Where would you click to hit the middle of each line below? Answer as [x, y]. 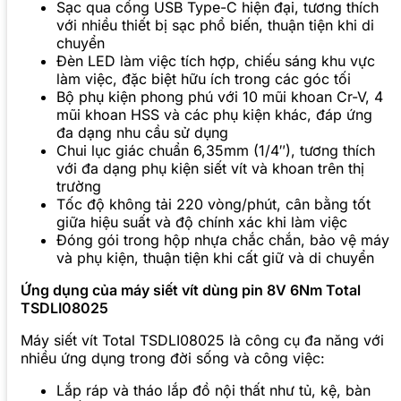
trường [79, 187]
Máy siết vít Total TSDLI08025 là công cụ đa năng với [202, 341]
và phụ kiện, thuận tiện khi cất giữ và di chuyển [215, 258]
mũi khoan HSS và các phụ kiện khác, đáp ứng [214, 115]
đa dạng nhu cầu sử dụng [142, 133]
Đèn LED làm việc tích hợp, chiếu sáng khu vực [216, 61]
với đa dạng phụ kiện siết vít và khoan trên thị [210, 169]
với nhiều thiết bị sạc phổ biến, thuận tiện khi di [215, 26]
